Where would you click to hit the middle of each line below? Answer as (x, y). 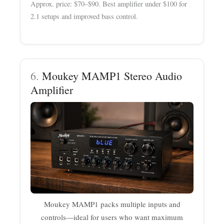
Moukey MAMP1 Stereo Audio (112, 76)
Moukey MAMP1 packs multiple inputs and (112, 204)
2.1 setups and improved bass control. (84, 16)
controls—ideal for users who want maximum (112, 217)
